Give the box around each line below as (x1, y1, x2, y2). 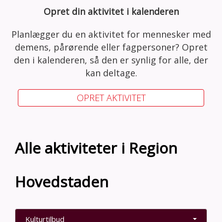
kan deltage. (85, 66, 137, 79)
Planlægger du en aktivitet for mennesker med (11, 28, 211, 40)
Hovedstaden (15, 171, 109, 192)
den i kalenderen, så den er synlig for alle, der (14, 54, 208, 66)
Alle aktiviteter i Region (15, 137, 177, 158)
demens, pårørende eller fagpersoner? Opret (14, 41, 208, 53)
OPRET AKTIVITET (76, 91, 146, 104)
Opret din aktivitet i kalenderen (43, 5, 179, 17)
